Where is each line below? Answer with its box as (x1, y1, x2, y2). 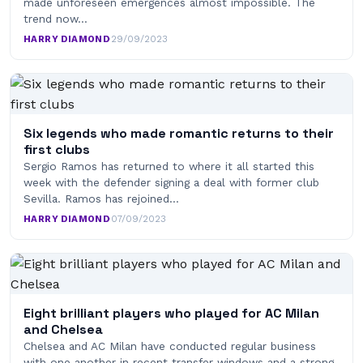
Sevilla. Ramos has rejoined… (23, 192, 179, 206)
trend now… (23, 12, 88, 26)
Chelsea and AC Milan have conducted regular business (23, 340, 316, 353)
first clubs (23, 141, 90, 159)
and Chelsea (23, 321, 103, 339)
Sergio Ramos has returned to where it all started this (23, 160, 314, 173)
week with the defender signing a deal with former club (23, 176, 319, 190)
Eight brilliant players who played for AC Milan (23, 305, 319, 322)
